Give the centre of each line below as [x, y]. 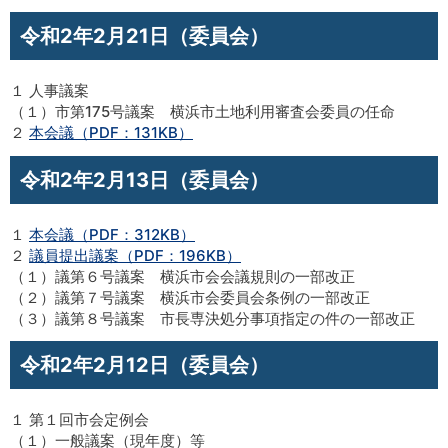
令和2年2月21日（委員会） [144, 35]
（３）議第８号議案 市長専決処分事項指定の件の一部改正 [212, 318]
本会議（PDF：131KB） [111, 132]
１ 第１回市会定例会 [79, 420]
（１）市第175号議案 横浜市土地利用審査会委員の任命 [202, 111]
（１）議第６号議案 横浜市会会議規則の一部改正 [182, 276]
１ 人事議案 [49, 90]
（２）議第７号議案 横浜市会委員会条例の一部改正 [190, 297]
